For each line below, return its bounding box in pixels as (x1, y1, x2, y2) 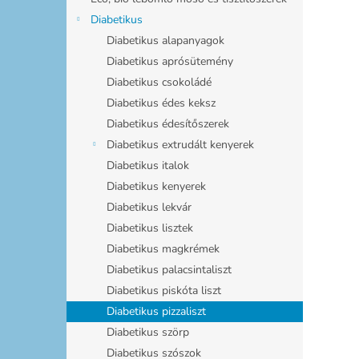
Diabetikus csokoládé (107, 74, 212, 90)
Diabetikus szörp (107, 324, 189, 340)
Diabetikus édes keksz (107, 95, 216, 111)
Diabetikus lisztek (107, 220, 193, 236)
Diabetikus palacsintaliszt (107, 261, 232, 277)
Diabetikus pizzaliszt (107, 303, 206, 319)
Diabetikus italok (107, 157, 189, 173)
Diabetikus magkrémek (107, 240, 220, 256)
